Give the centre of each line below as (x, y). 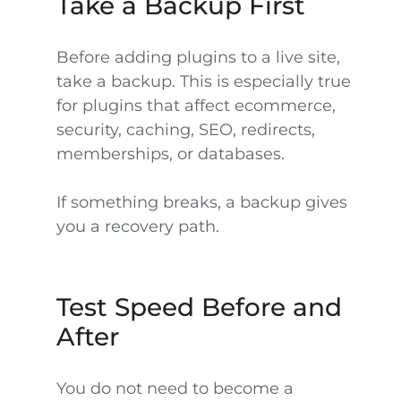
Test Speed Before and (199, 307)
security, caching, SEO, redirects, (185, 130)
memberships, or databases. (170, 154)
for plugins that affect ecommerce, (196, 106)
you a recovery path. (137, 226)
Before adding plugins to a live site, (198, 57)
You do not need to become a (175, 388)
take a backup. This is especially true (203, 81)
